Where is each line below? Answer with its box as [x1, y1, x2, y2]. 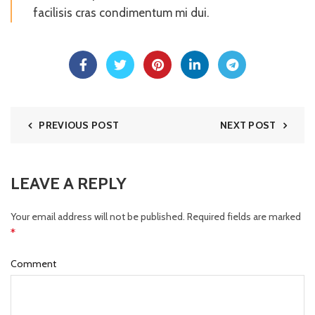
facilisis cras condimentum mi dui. [33, 6, 209, 20]
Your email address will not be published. [11, 210, 185, 224]
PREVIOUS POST [39, 119, 120, 132]
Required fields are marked [185, 210, 301, 224]
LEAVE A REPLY [11, 173, 127, 194]
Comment [11, 257, 56, 271]
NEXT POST [219, 119, 276, 132]
